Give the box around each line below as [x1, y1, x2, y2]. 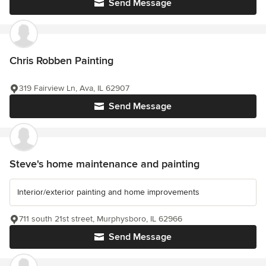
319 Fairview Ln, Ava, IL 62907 [19, 83, 129, 93]
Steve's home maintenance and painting [9, 157, 199, 170]
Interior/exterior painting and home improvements [17, 187, 199, 197]
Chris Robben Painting [9, 54, 113, 67]
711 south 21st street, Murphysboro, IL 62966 [19, 214, 182, 224]
